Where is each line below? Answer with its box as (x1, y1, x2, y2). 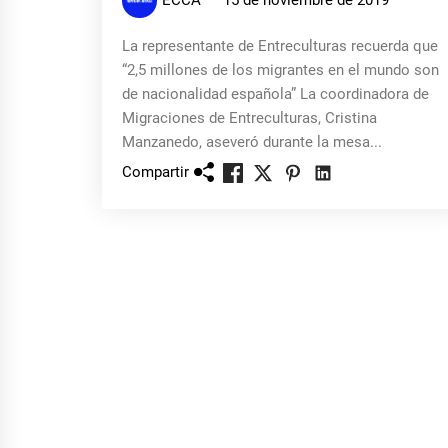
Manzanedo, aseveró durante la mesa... (122, 133, 382, 151)
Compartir (122, 162, 189, 181)
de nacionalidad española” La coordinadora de (122, 85, 429, 103)
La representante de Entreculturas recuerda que (122, 37, 438, 55)
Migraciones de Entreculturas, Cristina (122, 109, 377, 127)
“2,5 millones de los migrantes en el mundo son (122, 61, 439, 79)
